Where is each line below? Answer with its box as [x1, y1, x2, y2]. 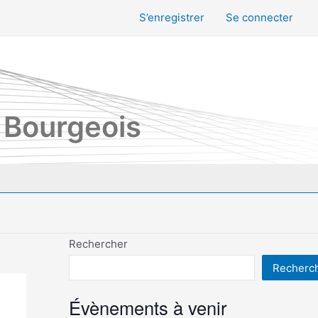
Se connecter [226, 11, 293, 24]
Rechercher [68, 237, 128, 251]
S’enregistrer [139, 11, 204, 24]
